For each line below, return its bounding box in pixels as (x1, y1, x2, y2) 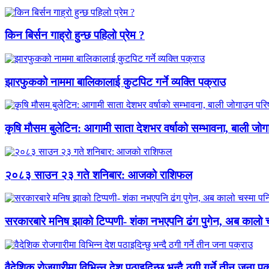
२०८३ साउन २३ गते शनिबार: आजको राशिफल (5, 168, 192, 181)
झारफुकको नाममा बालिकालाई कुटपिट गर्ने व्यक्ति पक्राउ (5, 75, 226, 88)
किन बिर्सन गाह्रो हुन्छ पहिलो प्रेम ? (5, 29, 145, 42)
